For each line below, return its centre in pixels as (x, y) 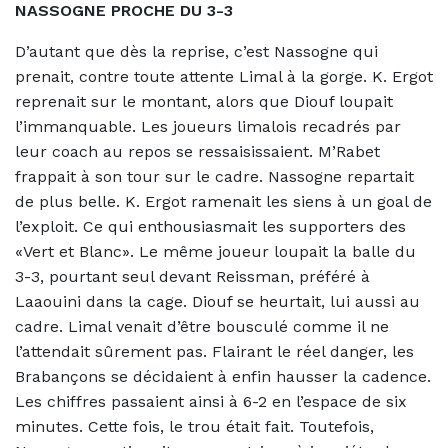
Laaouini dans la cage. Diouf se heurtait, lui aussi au (217, 301)
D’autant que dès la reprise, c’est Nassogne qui (196, 51)
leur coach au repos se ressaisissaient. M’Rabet (197, 151)
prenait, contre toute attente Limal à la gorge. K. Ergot (224, 76)
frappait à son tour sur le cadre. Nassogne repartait (214, 176)
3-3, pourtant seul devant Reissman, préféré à (192, 276)
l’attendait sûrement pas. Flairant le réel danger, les (214, 351)
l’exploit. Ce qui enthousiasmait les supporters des (210, 226)
